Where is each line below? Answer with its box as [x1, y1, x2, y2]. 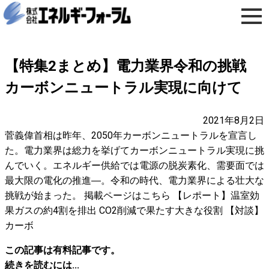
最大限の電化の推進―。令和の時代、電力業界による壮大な [5, 175, 264, 186]
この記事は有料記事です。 [5, 244, 120, 256]
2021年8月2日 [203, 115, 264, 126]
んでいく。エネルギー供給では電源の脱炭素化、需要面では [5, 160, 264, 171]
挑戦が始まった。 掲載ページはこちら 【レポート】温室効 [5, 190, 259, 201]
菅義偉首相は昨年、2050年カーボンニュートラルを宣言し [5, 130, 257, 141]
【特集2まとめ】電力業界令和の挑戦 [5, 58, 246, 74]
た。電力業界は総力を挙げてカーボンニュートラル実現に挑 [5, 145, 264, 156]
